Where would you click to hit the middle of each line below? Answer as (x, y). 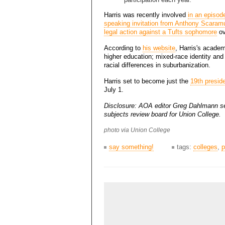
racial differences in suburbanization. (157, 65)
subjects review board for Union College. (162, 115)
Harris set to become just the (147, 81)
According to (123, 48)
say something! (131, 147)
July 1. (114, 90)
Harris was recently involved (146, 15)
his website (159, 48)
